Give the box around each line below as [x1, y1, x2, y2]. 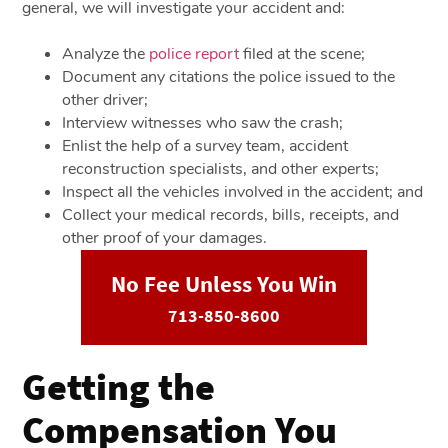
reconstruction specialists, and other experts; [62, 157, 380, 180]
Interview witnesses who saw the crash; [62, 111, 344, 134]
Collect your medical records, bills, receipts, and [62, 203, 400, 226]
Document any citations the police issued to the [62, 65, 396, 88]
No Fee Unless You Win [110, 268, 337, 298]
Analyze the [62, 42, 150, 65]
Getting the [22, 361, 216, 410]
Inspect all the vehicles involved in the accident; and [62, 180, 424, 203]
